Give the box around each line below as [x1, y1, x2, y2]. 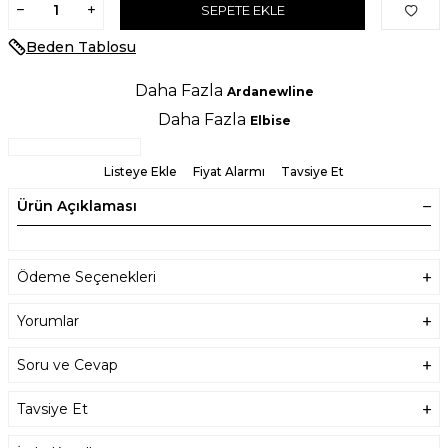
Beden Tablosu [26, 38, 136, 57]
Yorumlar [17, 312, 79, 331]
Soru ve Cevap [17, 356, 118, 375]
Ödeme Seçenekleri [17, 268, 156, 287]
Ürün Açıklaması [17, 197, 137, 216]
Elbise [249, 113, 291, 129]
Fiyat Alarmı [193, 164, 265, 180]
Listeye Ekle [104, 164, 177, 180]
